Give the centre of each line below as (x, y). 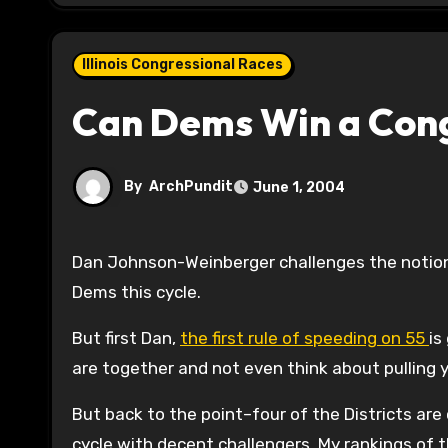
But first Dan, (126, 338)
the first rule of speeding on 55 (304, 338)
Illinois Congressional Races (182, 65)
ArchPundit (191, 187)
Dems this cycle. (136, 292)
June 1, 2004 (299, 187)
